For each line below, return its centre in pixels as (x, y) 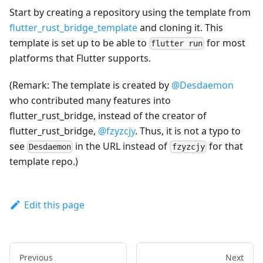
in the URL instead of (122, 146)
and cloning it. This (180, 27)
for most (225, 43)
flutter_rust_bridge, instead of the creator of (108, 115)
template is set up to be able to (79, 43)
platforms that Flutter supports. (80, 58)
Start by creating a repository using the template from (130, 12)
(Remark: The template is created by (90, 85)
